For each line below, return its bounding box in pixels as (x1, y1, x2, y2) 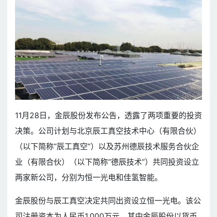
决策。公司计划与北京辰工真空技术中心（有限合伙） (15, 126, 201, 136)
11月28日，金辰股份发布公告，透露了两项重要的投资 (15, 110, 202, 121)
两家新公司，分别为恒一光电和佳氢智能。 (15, 172, 162, 183)
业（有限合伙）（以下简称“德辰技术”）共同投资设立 (15, 157, 199, 167)
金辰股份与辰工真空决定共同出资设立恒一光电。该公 (15, 196, 201, 206)
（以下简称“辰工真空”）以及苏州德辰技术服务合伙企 (15, 141, 199, 152)
